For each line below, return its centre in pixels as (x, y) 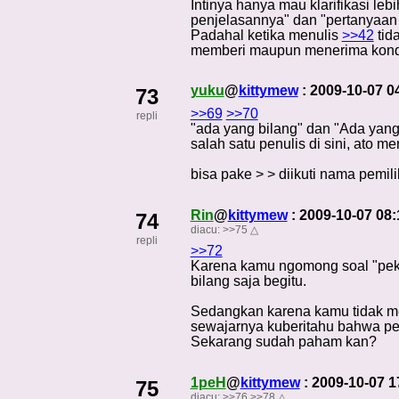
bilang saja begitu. (248, 281)
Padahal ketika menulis (266, 35)
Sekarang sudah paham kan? (283, 342)
